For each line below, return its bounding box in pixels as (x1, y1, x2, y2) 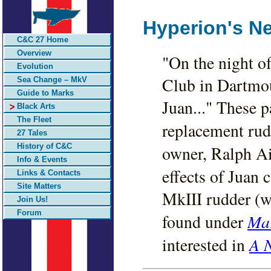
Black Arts (17, 102, 55, 111)
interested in (162, 233, 249, 256)
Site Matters (17, 181, 61, 191)
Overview (17, 48, 51, 57)
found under (162, 211, 247, 233)
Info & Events (17, 155, 67, 164)
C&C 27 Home (17, 35, 68, 44)
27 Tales (17, 128, 47, 137)
